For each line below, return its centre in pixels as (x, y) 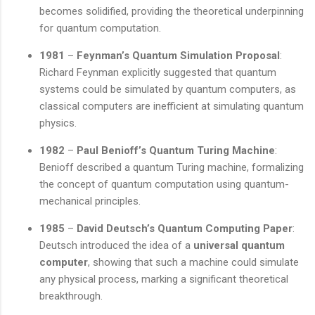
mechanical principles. (90, 201)
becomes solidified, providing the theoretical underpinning (172, 11)
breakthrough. (71, 296)
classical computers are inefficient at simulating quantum (172, 106)
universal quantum (239, 245)
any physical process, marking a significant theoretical (164, 279)
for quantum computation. (100, 28)
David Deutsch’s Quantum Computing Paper (185, 228)
